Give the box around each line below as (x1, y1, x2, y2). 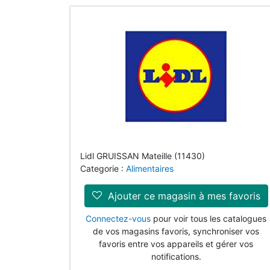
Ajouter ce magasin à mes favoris (104, 190, 260, 202)
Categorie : (80, 163, 126, 174)
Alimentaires (126, 163, 174, 174)
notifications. (151, 251, 201, 262)
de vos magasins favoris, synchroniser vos (93, 226, 259, 236)
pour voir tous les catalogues (151, 213, 266, 224)
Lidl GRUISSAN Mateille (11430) (80, 151, 205, 161)
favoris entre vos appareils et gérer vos (99, 239, 253, 249)
